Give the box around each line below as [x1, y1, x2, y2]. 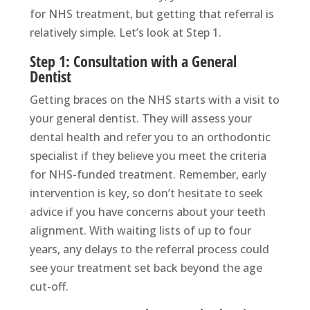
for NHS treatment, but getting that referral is [29, 6, 274, 22]
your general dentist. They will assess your [29, 111, 252, 127]
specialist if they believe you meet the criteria [29, 148, 266, 164]
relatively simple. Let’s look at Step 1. [29, 25, 221, 41]
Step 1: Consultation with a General [29, 51, 237, 72]
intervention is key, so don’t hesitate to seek [29, 185, 263, 201]
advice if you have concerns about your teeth [29, 204, 266, 220]
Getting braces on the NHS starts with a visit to [29, 92, 280, 108]
